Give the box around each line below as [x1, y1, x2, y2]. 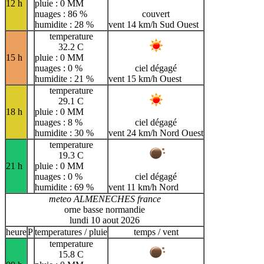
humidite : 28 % [35, 19, 94, 30]
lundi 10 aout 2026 [70, 215, 140, 226]
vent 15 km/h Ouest [108, 74, 181, 84]
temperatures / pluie [35, 227, 107, 237]
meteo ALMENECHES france [48, 194, 161, 204]
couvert [142, 9, 170, 19]
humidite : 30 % [35, 128, 94, 138]
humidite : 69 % [35, 182, 94, 193]
